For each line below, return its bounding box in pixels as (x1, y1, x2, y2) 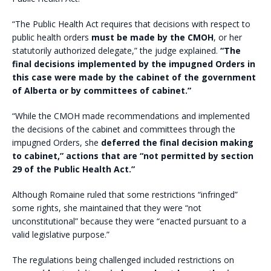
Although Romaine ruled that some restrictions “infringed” (12, 188, 238, 200)
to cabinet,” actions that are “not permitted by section (12, 149, 253, 162)
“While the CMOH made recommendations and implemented (12, 109, 250, 122)
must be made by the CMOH (91, 31, 214, 43)
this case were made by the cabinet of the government (12, 71, 256, 83)
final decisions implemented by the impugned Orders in (12, 57, 255, 70)
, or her (214, 31, 242, 43)
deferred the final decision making (101, 136, 253, 148)
